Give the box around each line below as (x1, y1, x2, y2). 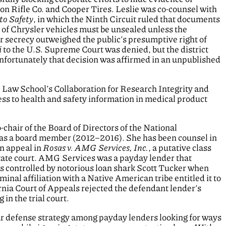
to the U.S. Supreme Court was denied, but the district (2, 44, 209, 55)
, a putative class (148, 143, 212, 153)
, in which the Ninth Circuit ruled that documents (33, 14, 220, 25)
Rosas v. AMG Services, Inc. (43, 143, 149, 153)
